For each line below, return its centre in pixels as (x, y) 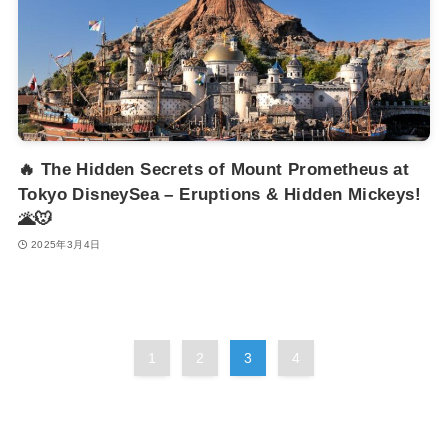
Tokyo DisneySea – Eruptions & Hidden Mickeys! (219, 195)
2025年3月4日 (65, 244)
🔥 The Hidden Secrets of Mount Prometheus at (213, 170)
